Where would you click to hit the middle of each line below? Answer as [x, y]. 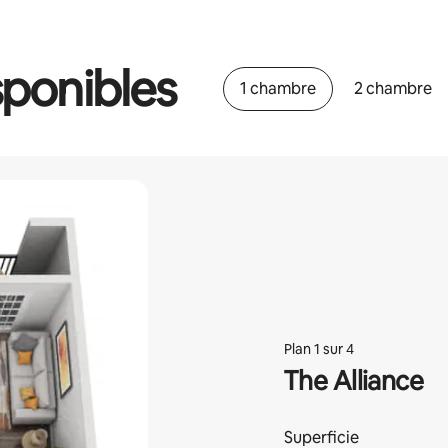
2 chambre [392, 88]
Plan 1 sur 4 [318, 349]
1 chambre [277, 88]
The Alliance [353, 381]
